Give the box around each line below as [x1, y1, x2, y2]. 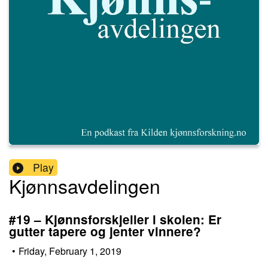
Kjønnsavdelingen [9, 172, 160, 200]
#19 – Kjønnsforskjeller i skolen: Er [9, 211, 221, 229]
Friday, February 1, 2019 [19, 243, 121, 258]
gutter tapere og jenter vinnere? [9, 223, 201, 240]
